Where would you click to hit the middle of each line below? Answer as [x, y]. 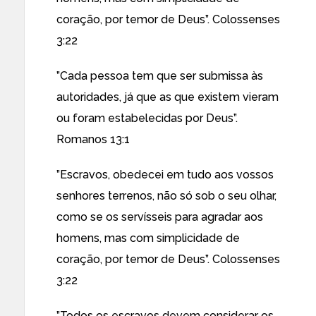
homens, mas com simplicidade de [148, 238]
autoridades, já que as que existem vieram [168, 97]
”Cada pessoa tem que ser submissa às [160, 76]
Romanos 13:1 [93, 139]
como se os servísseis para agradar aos [160, 217]
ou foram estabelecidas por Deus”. [147, 118]
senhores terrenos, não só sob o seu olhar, [166, 196]
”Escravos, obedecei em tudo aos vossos [165, 175]
